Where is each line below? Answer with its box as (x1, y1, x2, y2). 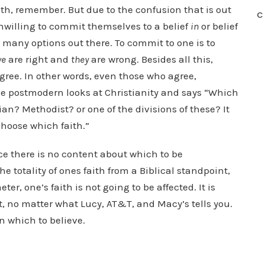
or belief (199, 20, 238, 32)
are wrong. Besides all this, (89, 53, 213, 65)
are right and (6, 53, 71, 65)
